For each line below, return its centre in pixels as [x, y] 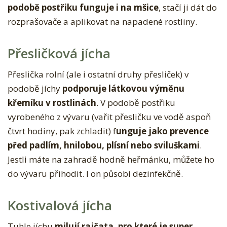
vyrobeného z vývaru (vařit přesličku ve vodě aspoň [109, 117]
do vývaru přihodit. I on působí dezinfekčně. [95, 174]
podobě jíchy [35, 89]
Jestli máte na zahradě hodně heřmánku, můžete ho [111, 160]
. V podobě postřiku [136, 103]
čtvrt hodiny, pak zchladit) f [62, 131]
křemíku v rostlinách [52, 103]
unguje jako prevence [162, 131]
